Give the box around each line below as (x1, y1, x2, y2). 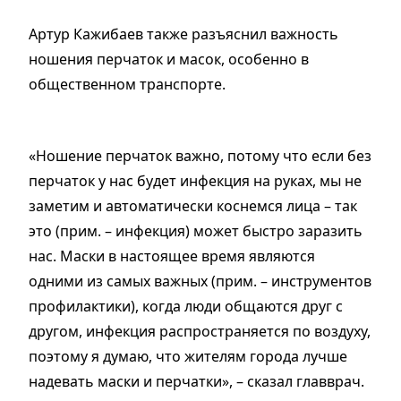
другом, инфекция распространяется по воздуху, (29, 320, 371, 341)
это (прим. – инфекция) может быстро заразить (29, 220, 363, 241)
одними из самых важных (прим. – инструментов (29, 270, 371, 291)
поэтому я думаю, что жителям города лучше (29, 346, 347, 366)
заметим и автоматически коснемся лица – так (29, 195, 357, 216)
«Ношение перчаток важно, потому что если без (29, 145, 371, 166)
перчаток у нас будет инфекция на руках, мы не (29, 170, 362, 191)
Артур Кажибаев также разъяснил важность (29, 23, 338, 44)
